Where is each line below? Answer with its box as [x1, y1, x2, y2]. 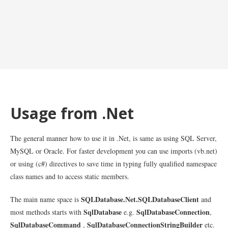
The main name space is [10, 194, 81, 204]
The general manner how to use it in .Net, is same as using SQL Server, [10, 133, 217, 143]
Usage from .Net [10, 103, 134, 124]
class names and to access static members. [10, 172, 129, 181]
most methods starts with [10, 207, 83, 217]
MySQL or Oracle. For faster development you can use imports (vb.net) [10, 146, 217, 156]
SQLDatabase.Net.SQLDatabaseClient [81, 194, 199, 205]
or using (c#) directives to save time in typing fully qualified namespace [10, 159, 217, 168]
